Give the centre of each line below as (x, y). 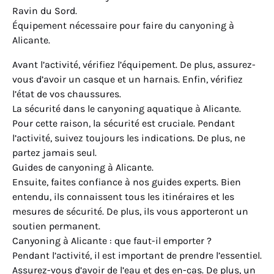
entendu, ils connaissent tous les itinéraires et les (123, 197)
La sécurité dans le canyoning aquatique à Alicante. (127, 109)
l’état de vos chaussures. (67, 94)
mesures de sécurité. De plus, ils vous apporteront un (130, 211)
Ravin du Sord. (45, 11)
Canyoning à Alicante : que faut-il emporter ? (112, 241)
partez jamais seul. (54, 153)
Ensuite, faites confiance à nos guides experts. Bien (127, 182)
